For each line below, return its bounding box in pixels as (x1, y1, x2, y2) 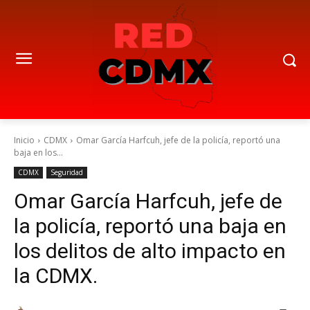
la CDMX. (14, 264, 98, 288)
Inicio (14, 134, 35, 146)
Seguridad (51, 167, 83, 177)
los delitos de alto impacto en (14, 239, 286, 263)
